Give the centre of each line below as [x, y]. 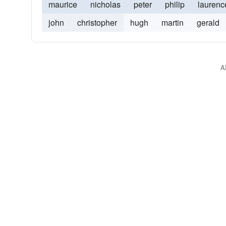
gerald [208, 22]
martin [173, 22]
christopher [97, 22]
